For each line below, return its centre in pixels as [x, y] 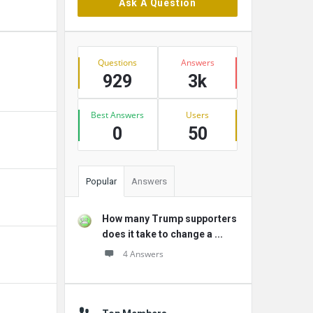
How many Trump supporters [169, 219]
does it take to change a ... [162, 234]
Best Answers [118, 115]
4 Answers [143, 254]
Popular [101, 181]
